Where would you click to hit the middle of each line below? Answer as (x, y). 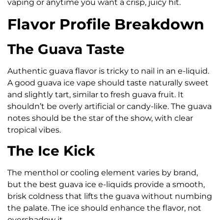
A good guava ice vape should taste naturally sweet (108, 82)
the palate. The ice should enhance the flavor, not (104, 208)
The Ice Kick (51, 151)
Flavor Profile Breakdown (106, 24)
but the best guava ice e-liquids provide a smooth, (106, 184)
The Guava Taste (66, 49)
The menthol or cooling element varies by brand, (103, 172)
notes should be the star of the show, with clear (100, 118)
